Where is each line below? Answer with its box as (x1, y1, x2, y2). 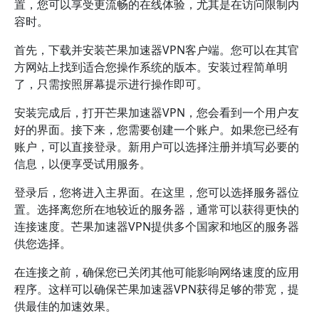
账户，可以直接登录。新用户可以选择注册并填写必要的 (14, 139, 299, 155)
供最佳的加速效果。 (14, 298, 117, 314)
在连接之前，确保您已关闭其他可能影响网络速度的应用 (14, 264, 299, 280)
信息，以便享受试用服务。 (14, 156, 151, 172)
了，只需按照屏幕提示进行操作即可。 (14, 76, 208, 92)
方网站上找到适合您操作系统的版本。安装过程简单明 (14, 59, 288, 75)
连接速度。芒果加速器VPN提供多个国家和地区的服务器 (14, 219, 299, 234)
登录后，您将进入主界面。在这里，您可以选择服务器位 (14, 184, 299, 200)
